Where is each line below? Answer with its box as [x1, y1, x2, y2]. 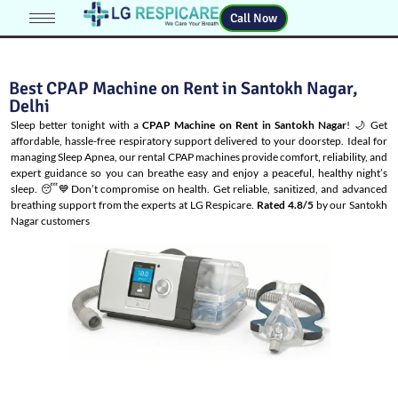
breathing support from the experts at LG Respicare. [11, 198, 257, 211]
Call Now [230, 10, 278, 26]
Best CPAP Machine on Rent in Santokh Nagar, [9, 77, 358, 99]
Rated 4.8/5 [257, 198, 314, 211]
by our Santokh [313, 198, 387, 211]
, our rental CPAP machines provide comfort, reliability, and [115, 150, 388, 163]
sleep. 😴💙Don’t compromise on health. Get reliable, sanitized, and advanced [11, 182, 387, 195]
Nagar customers [11, 214, 90, 227]
